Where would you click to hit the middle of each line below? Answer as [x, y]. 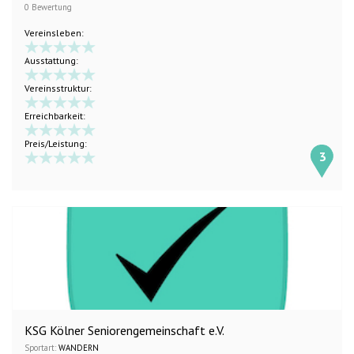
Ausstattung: [51, 60]
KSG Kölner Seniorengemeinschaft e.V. [124, 330]
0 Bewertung [48, 7]
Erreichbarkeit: [55, 116]
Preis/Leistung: [56, 143]
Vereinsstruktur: [58, 88]
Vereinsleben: [54, 33]
